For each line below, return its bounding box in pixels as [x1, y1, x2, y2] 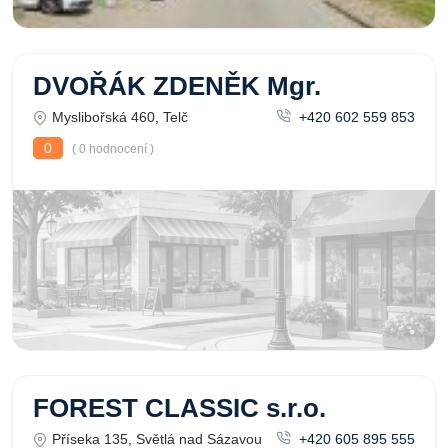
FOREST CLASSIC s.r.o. [33, 394, 326, 422]
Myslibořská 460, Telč [52, 109, 188, 125]
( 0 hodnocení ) [69, 142, 154, 156]
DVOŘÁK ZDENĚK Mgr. [33, 72, 321, 100]
